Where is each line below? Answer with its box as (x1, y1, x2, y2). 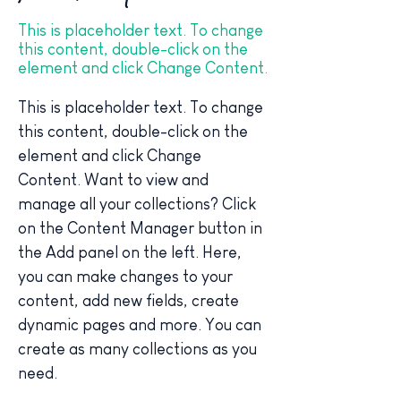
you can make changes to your (18, 268, 236, 286)
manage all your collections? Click (18, 195, 260, 213)
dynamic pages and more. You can (18, 316, 265, 334)
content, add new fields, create (18, 292, 243, 310)
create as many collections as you (18, 340, 260, 358)
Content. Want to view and (18, 171, 212, 189)
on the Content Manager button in (18, 219, 266, 237)
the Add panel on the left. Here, (18, 243, 245, 261)
